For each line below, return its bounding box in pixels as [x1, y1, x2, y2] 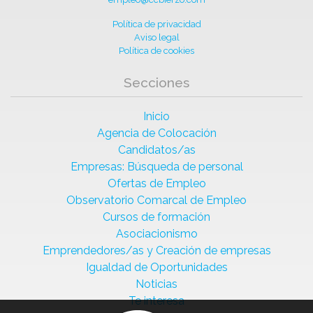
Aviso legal [133, 31, 180, 43]
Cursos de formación [103, 210, 210, 224]
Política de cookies [119, 45, 194, 56]
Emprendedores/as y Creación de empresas [42, 243, 271, 257]
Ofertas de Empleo [107, 176, 206, 190]
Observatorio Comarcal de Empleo [66, 193, 247, 207]
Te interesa [129, 293, 184, 307]
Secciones [124, 74, 189, 90]
